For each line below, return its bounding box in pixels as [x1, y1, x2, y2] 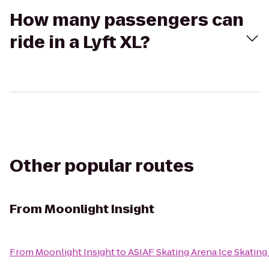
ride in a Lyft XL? [10, 31, 150, 54]
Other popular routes [10, 154, 194, 178]
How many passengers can [10, 8, 244, 32]
